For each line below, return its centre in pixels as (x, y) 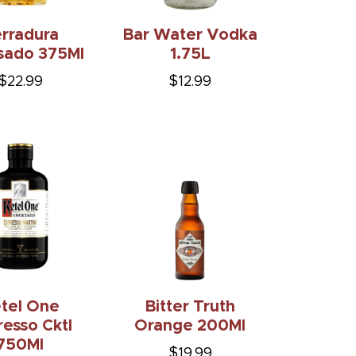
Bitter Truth (190, 299)
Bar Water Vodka (190, 27)
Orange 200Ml (190, 318)
